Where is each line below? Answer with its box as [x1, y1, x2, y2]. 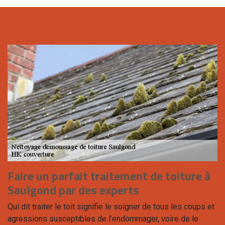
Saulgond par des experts [8, 181, 139, 199]
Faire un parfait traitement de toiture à [8, 167, 210, 185]
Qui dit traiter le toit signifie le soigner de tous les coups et [8, 202, 214, 212]
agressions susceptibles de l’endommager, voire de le [8, 214, 198, 224]
